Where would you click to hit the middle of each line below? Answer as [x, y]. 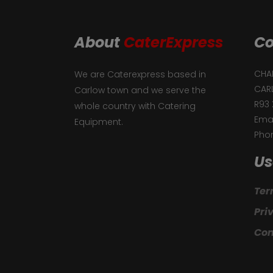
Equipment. [99, 122]
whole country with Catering [135, 106]
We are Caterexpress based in [140, 74]
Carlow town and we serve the [140, 90]
